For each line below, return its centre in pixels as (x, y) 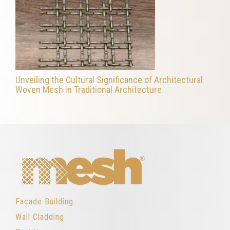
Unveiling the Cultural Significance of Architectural (109, 80)
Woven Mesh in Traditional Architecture (89, 89)
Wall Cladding (40, 217)
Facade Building (44, 201)
